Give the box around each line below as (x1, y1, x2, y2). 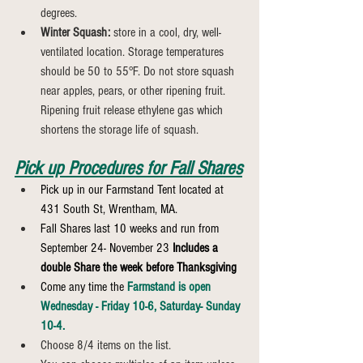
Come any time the (41, 280, 127, 294)
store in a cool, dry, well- (110, 25, 221, 40)
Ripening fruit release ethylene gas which (41, 103, 226, 117)
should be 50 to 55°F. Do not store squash (41, 64, 237, 79)
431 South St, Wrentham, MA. (41, 202, 177, 216)
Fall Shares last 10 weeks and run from (41, 221, 222, 236)
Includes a (173, 241, 221, 255)
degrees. (41, 6, 77, 20)
